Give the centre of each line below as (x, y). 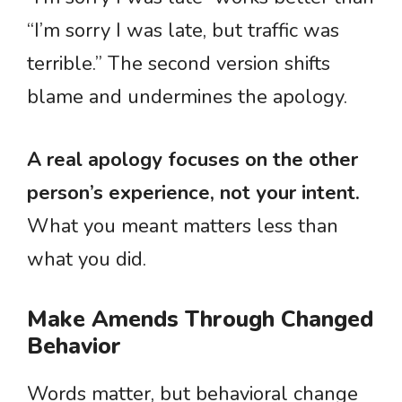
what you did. (87, 259)
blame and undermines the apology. (187, 97)
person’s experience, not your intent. (193, 193)
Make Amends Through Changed (200, 319)
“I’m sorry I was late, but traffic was (183, 31)
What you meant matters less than (183, 226)
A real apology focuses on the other (192, 160)
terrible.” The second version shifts (179, 64)
